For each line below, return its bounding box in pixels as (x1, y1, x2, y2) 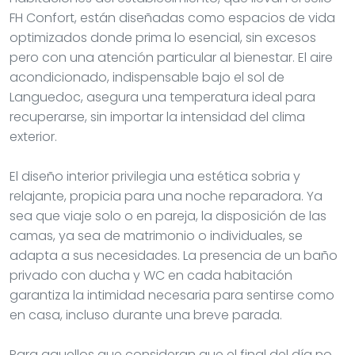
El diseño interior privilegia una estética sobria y (10, 166, 300, 185)
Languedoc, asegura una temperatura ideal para (10, 87, 315, 106)
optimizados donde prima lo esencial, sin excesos (10, 28, 316, 47)
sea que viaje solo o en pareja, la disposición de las (10, 206, 326, 225)
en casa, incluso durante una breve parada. (10, 305, 282, 324)
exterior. (10, 127, 57, 146)
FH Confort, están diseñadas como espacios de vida (10, 8, 335, 27)
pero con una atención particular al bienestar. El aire (10, 48, 333, 67)
